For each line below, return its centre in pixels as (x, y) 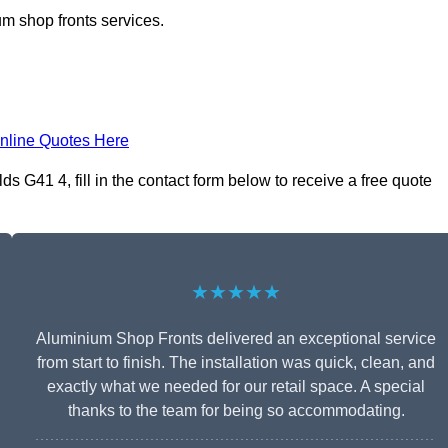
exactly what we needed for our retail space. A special (236, 387)
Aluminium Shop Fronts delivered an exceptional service (236, 339)
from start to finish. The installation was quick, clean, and (236, 363)
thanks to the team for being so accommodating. (236, 411)
